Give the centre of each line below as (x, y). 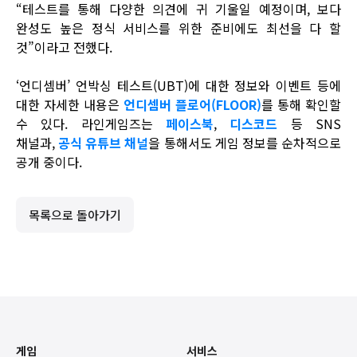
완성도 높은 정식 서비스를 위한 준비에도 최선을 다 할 (178, 27)
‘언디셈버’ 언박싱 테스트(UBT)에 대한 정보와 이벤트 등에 (178, 85)
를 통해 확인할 (301, 104)
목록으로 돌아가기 (75, 214)
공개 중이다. (49, 161)
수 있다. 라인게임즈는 (91, 123)
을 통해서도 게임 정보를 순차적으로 (245, 142)
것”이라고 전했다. (64, 47)
